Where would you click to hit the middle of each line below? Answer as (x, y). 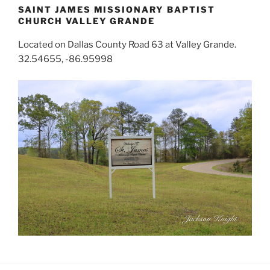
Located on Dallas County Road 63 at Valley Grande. (127, 45)
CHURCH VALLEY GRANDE (87, 20)
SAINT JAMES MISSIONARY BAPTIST (117, 9)
